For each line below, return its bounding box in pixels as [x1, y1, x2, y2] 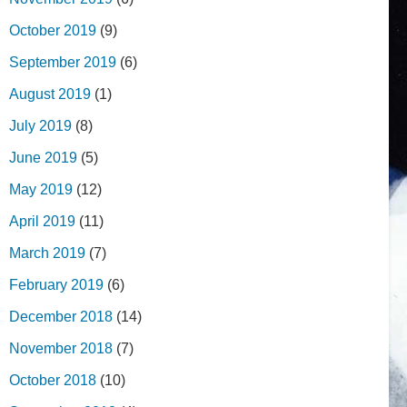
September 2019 [9, 54, 116, 70]
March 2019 [9, 244, 85, 261]
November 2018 [9, 340, 113, 356]
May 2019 [9, 181, 73, 197]
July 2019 [9, 117, 72, 134]
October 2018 [9, 372, 96, 388]
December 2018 [9, 308, 113, 324]
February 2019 [9, 276, 104, 293]
